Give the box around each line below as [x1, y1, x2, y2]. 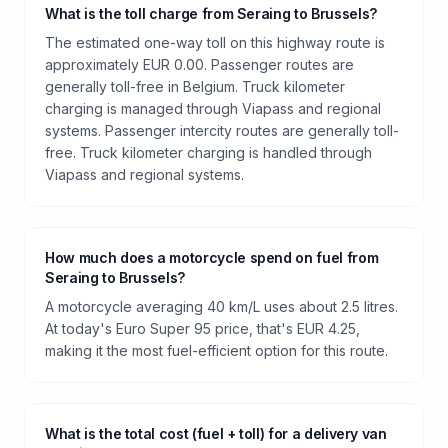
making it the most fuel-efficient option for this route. [45, 341, 388, 359]
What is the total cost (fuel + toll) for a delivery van [45, 424, 387, 442]
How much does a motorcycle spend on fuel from [45, 248, 379, 266]
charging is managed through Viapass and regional [45, 99, 381, 117]
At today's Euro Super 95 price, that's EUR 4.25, [45, 319, 360, 337]
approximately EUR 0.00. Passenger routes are [45, 55, 354, 73]
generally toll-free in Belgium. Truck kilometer [45, 77, 345, 95]
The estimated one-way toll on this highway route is [45, 33, 385, 51]
